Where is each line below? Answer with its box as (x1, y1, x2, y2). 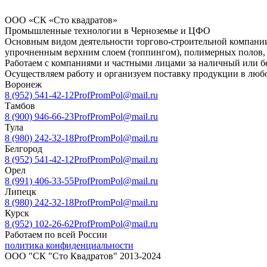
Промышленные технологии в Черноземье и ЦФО (5, 25, 210, 36)
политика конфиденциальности (5, 240, 133, 250)
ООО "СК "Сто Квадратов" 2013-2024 (5, 250, 161, 261)
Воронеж (5, 79, 42, 89)
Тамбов (5, 100, 35, 111)
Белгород (5, 143, 42, 154)
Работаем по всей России (5, 229, 107, 240)
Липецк (5, 186, 36, 197)
